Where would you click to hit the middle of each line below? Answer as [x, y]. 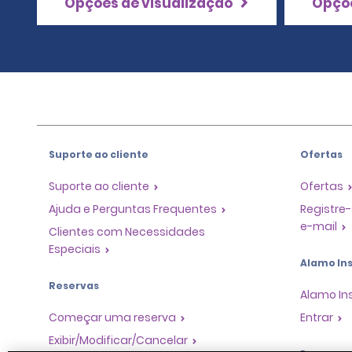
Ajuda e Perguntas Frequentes [133, 209]
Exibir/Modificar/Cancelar [118, 340]
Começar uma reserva [112, 317]
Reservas [74, 285]
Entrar [317, 317]
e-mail [319, 226]
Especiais [75, 249]
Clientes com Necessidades [127, 231]
